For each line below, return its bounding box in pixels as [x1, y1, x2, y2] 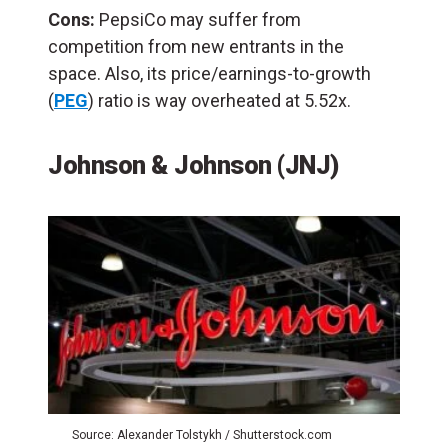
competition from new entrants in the [48, 35, 344, 57]
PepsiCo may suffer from [95, 8, 301, 30]
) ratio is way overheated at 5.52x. [88, 89, 351, 111]
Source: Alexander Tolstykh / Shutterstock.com [72, 427, 332, 442]
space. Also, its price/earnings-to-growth [48, 62, 371, 84]
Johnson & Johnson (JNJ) [48, 149, 339, 180]
